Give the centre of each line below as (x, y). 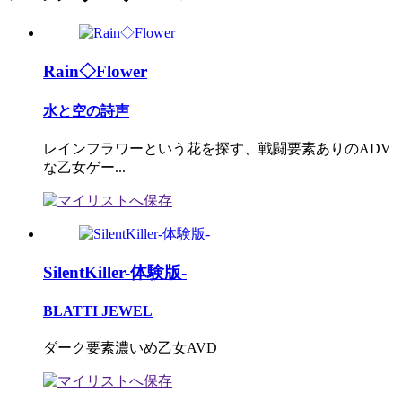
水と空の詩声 (86, 111)
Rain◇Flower (95, 71)
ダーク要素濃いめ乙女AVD (130, 347)
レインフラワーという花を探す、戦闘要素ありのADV (217, 149)
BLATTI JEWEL (98, 311)
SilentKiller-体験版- (115, 273)
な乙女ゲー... (84, 168)
